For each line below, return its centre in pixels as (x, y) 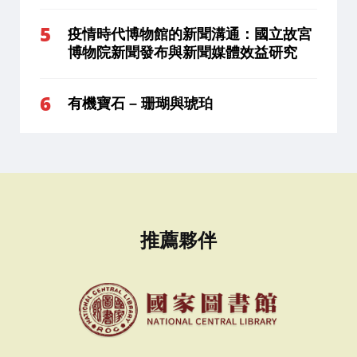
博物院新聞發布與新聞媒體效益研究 (182, 52)
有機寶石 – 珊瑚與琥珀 (140, 103)
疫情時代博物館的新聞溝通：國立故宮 (190, 34)
